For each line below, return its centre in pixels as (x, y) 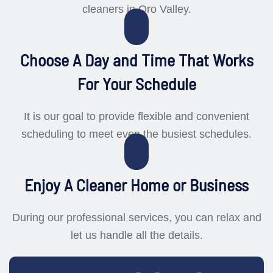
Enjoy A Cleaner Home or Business (136, 185)
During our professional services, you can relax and (136, 218)
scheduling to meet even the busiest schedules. (136, 134)
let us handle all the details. (136, 235)
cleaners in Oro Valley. (136, 9)
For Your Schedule (136, 83)
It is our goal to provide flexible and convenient (136, 116)
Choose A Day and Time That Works (136, 60)
